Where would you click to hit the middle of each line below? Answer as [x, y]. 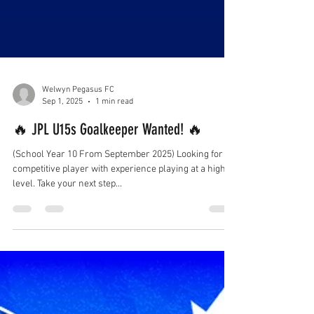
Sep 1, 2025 [62, 152]
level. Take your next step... [67, 234]
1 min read [114, 152]
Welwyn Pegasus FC [78, 140]
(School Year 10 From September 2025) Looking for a [121, 205]
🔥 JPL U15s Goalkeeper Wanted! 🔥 [108, 180]
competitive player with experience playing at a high [119, 220]
